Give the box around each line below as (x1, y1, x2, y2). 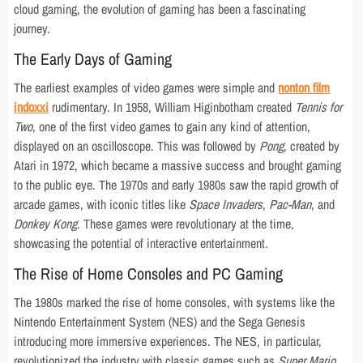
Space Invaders (189, 195, 263, 214)
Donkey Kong (14, 215, 78, 233)
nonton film (278, 79, 331, 97)
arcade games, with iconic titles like (14, 195, 190, 214)
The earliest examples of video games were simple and (14, 79, 279, 97)
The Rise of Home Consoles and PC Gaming (14, 263, 284, 285)
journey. (14, 19, 51, 38)
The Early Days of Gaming (14, 48, 173, 70)
